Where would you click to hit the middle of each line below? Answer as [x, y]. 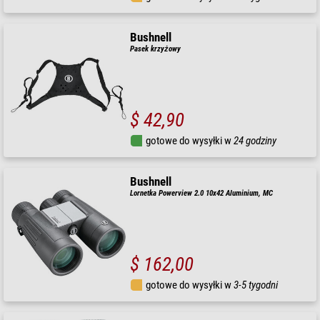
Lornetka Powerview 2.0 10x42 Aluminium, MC [202, 193]
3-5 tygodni [256, 285]
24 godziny [255, 140]
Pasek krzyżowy [156, 49]
